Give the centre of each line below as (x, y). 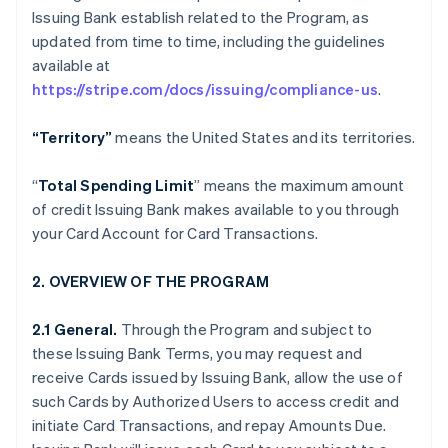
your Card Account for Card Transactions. (175, 233)
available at (71, 65)
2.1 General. (76, 329)
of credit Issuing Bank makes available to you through (216, 209)
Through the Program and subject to (246, 329)
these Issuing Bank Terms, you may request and (197, 353)
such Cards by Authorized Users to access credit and (216, 401)
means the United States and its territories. (264, 137)
